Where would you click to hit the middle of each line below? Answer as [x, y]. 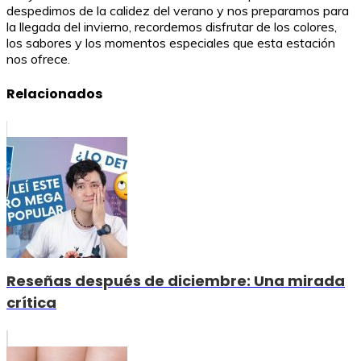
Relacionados [54, 93]
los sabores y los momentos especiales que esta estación [171, 42]
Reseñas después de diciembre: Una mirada [176, 281]
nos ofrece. [38, 58]
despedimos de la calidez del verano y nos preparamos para [178, 10]
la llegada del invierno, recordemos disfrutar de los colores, [172, 26]
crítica [31, 303]
